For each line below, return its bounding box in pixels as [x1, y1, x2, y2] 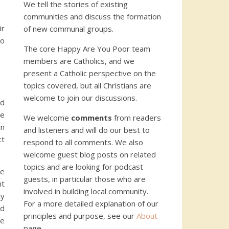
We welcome [24, 112, 71, 123]
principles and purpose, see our [24, 211, 136, 221]
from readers [112, 112, 161, 123]
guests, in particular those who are [24, 174, 146, 184]
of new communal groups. [24, 24, 113, 34]
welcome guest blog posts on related [24, 149, 156, 159]
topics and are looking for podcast [24, 162, 143, 172]
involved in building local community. [24, 186, 148, 196]
